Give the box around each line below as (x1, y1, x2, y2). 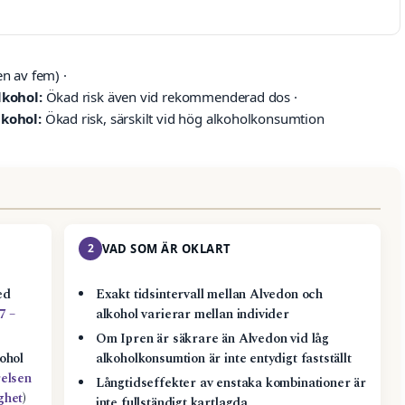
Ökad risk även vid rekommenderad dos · (42, 88, 297, 107)
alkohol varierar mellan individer (95, 305, 289, 325)
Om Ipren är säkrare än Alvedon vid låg (95, 329, 330, 350)
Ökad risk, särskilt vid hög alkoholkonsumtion (41, 109, 325, 128)
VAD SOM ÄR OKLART (102, 240, 231, 258)
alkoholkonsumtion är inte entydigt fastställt (95, 349, 352, 370)
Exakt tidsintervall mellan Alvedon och (95, 285, 324, 306)
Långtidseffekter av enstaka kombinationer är (95, 373, 366, 394)
